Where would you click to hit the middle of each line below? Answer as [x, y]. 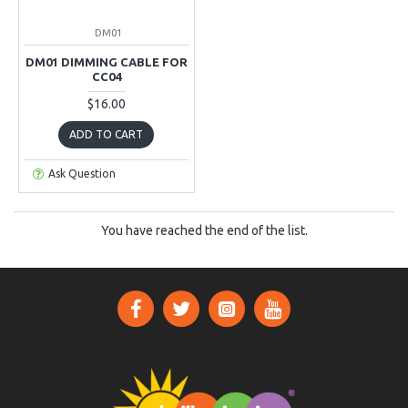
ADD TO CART [107, 134]
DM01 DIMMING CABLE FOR [106, 61]
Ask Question [82, 173]
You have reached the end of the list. [204, 230]
